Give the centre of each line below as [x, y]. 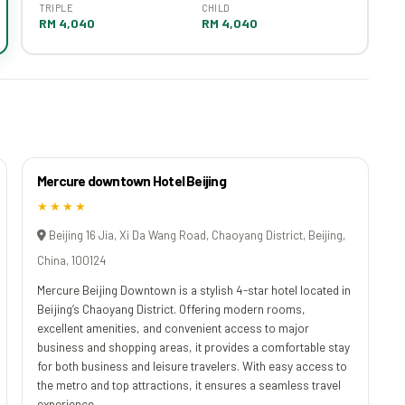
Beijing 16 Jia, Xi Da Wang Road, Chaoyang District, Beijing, [196, 235]
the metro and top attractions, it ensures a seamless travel [189, 384]
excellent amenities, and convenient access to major [173, 327]
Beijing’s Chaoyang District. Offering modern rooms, [171, 308]
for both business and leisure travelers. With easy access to [192, 365]
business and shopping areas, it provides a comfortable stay [193, 346]
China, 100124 [71, 260]
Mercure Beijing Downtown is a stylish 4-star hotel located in [194, 289]
